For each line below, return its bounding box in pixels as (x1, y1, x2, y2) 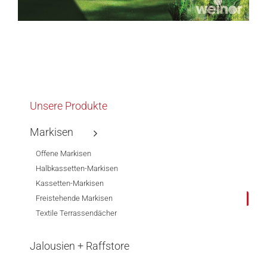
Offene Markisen (36, 149, 91, 159)
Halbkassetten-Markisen (36, 164, 118, 173)
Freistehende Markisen (36, 194, 113, 203)
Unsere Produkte (30, 100, 107, 113)
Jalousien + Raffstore (30, 240, 129, 253)
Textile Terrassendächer (36, 209, 117, 218)
